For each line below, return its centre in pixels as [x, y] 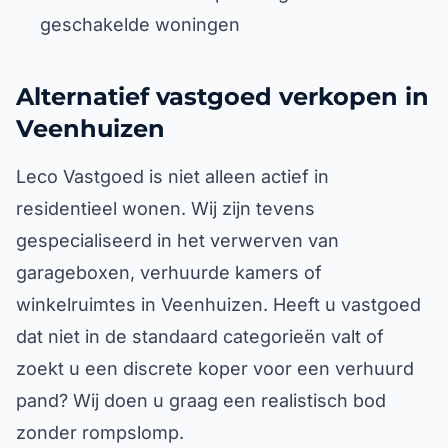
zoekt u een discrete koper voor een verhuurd [215, 368]
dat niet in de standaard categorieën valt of [200, 336]
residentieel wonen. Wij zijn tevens [165, 208]
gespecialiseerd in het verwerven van [177, 240]
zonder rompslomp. [100, 432]
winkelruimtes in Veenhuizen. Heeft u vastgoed [218, 304]
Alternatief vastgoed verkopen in [222, 96]
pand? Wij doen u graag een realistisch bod [201, 400]
